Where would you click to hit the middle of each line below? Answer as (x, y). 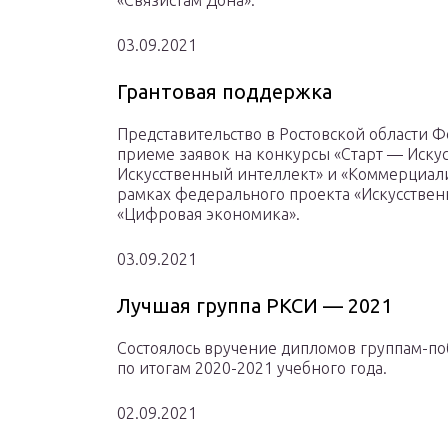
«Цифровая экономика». (208, 214)
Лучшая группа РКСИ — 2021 (254, 306)
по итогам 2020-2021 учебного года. (252, 368)
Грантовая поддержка (224, 92)
